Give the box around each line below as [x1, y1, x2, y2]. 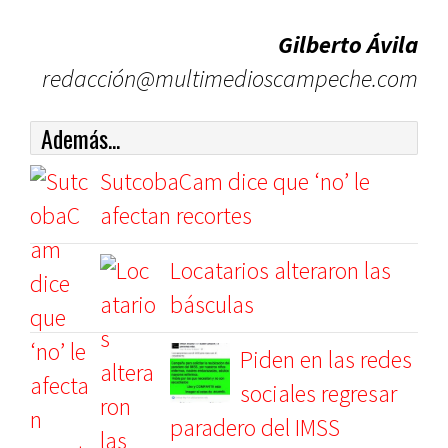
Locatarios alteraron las [170, 255, 391, 286]
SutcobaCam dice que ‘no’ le [100, 166, 370, 197]
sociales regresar [240, 378, 397, 409]
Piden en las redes [240, 344, 412, 375]
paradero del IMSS [170, 412, 340, 443]
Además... [41, 120, 120, 156]
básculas [170, 289, 254, 320]
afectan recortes [100, 200, 252, 231]
